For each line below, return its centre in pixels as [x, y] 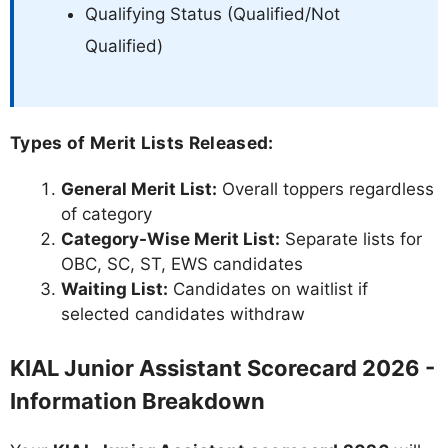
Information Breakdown [137, 401]
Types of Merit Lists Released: [142, 143]
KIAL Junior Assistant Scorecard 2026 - [222, 368]
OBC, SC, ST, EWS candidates [182, 263]
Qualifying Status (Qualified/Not [212, 13]
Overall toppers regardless [325, 188]
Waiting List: [114, 288]
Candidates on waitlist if [268, 288]
